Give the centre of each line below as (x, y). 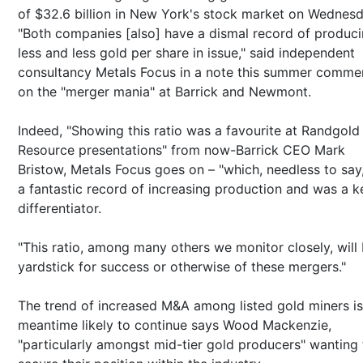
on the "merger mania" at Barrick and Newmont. (164, 91)
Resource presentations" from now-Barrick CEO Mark (181, 149)
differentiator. (60, 208)
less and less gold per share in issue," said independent (186, 52)
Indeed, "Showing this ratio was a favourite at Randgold (189, 130)
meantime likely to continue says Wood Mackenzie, (175, 325)
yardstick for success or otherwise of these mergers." (182, 266)
